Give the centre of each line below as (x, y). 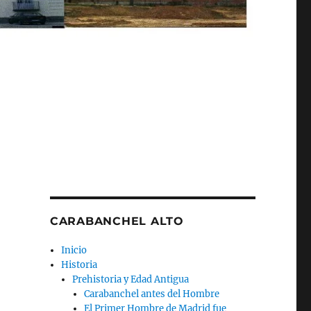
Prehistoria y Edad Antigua (131, 280)
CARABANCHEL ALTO (117, 221)
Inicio (74, 251)
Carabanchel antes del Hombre (151, 294)
